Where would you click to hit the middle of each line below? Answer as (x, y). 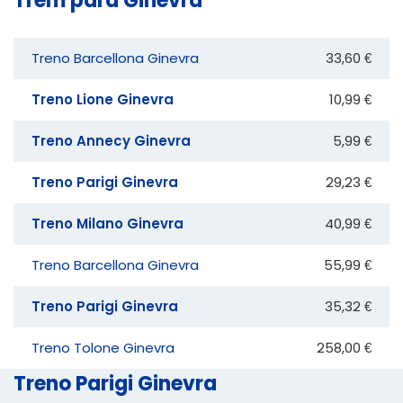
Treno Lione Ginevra (103, 99)
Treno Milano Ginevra (107, 223)
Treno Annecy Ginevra (111, 140)
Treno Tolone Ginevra (103, 347)
